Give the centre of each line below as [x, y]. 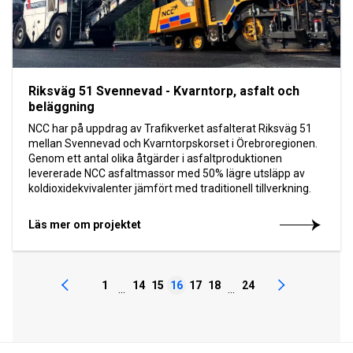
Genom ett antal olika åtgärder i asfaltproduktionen [155, 158]
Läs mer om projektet [85, 224]
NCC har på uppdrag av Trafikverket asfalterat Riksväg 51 [170, 128]
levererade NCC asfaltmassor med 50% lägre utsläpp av [167, 173]
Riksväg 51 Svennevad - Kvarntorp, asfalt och [164, 91]
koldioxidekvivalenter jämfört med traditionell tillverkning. [170, 188]
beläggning [61, 106]
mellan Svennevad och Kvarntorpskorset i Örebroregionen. [173, 143]
